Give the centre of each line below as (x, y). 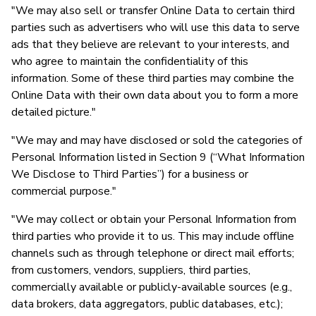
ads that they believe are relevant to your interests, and (150, 44)
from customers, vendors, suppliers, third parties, (131, 270)
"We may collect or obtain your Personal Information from (154, 219)
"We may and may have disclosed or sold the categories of (157, 140)
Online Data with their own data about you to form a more (155, 95)
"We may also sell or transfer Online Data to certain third (153, 10)
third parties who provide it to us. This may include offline (153, 236)
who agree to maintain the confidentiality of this (130, 61)
